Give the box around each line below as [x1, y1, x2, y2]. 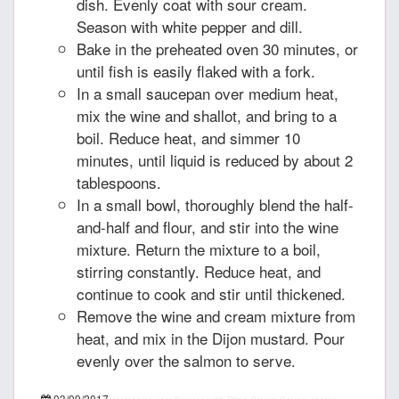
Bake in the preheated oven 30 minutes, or [77, 37, 358, 60]
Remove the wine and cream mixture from [77, 305, 355, 327]
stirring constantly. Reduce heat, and [77, 260, 321, 282]
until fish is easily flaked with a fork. [77, 60, 315, 82]
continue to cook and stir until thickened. [77, 282, 346, 305]
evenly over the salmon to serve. [77, 349, 296, 371]
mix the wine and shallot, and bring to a [77, 104, 337, 126]
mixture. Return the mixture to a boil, [77, 238, 321, 260]
